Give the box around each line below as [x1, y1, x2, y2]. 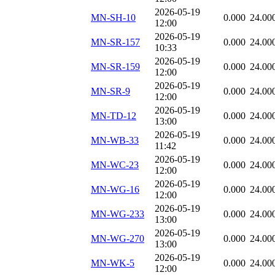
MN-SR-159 [91, 61, 140, 72]
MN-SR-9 [91, 86, 130, 97]
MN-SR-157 [91, 37, 140, 48]
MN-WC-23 [91, 160, 139, 171]
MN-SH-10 [91, 12, 136, 23]
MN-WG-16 [91, 184, 139, 195]
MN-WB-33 [91, 135, 139, 146]
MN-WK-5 [91, 258, 134, 269]
